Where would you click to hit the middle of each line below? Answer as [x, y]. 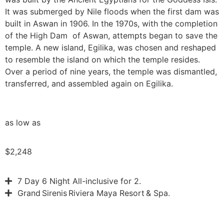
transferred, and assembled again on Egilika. [89, 83]
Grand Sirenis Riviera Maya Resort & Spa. [94, 193]
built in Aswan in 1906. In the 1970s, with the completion [111, 23]
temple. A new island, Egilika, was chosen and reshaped [110, 47]
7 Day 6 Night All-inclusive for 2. [79, 181]
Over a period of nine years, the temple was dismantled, [111, 71]
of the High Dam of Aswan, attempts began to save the [111, 35]
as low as [23, 122]
